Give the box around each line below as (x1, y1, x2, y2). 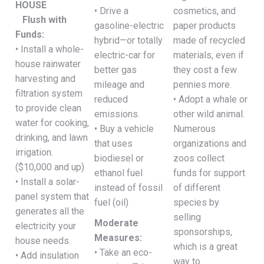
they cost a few (173, 64, 237, 75)
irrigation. (15, 147, 54, 158)
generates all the (15, 206, 85, 217)
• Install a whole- (15, 44, 84, 55)
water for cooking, (15, 117, 90, 128)
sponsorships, (173, 226, 233, 237)
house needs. (15, 235, 71, 246)
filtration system (15, 88, 83, 99)
